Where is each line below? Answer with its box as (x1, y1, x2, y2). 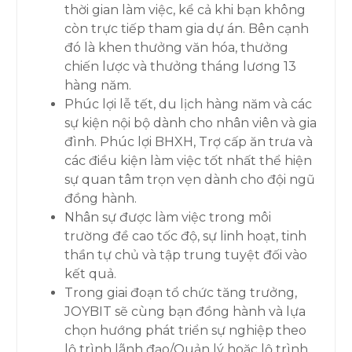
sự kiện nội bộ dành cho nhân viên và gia (64, 115, 317, 131)
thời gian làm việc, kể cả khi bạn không (64, 2, 306, 18)
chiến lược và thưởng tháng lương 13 (64, 59, 297, 75)
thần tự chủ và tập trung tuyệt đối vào (64, 247, 308, 263)
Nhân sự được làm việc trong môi (64, 210, 272, 225)
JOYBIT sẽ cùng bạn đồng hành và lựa (64, 304, 306, 320)
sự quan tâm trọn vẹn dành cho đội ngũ (64, 172, 316, 188)
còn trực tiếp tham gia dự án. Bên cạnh (64, 21, 310, 37)
